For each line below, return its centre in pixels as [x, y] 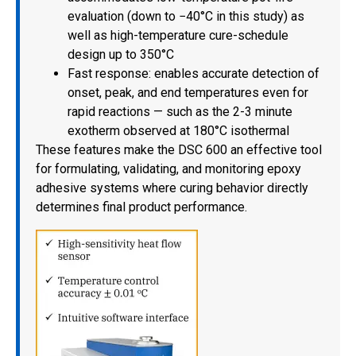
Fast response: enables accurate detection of [193, 73]
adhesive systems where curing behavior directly [172, 188]
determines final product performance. [141, 207]
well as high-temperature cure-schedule [178, 35]
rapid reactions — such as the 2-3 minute [180, 111]
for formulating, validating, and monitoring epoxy [168, 168]
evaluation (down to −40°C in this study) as [186, 16]
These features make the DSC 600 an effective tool [179, 149]
